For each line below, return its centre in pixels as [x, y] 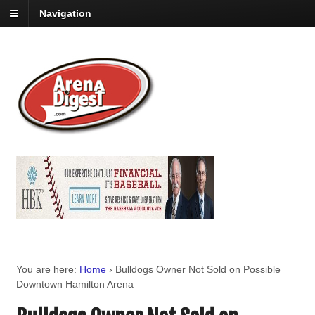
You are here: [46, 270]
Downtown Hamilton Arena [75, 284]
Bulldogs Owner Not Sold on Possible [198, 270]
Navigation [65, 14]
